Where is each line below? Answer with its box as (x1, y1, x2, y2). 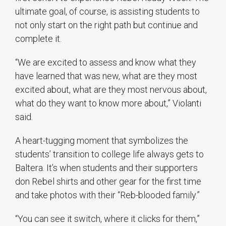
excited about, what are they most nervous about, (15, 84, 207, 95)
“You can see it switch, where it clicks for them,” (15, 213, 200, 224)
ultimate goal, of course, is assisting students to (15, 6, 200, 17)
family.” (171, 190, 200, 201)
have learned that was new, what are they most (15, 71, 197, 82)
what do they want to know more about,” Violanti (15, 98, 201, 109)
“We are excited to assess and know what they (15, 57, 196, 68)
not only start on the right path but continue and (15, 20, 198, 31)
